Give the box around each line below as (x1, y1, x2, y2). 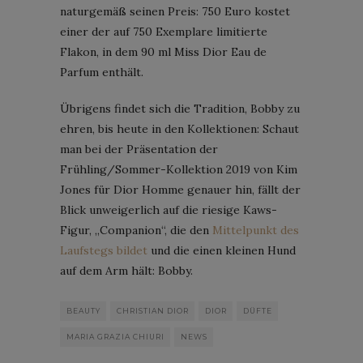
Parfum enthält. (60, 64, 143, 79)
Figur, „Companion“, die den (60, 222, 212, 237)
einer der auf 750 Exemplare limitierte (60, 23, 267, 39)
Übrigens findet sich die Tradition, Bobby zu (60, 100, 300, 116)
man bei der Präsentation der (60, 141, 218, 156)
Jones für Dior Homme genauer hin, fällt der (60, 181, 301, 197)
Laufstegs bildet (60, 242, 147, 258)
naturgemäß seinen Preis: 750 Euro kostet (60, 3, 290, 19)
